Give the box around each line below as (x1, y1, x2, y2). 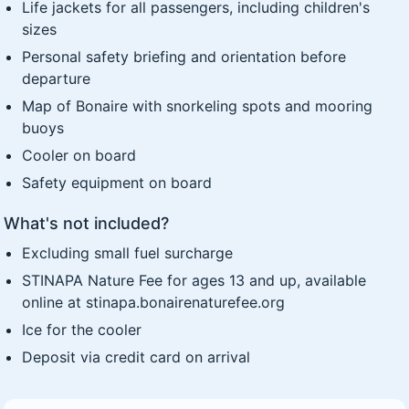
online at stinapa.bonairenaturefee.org (22, 293, 286, 312)
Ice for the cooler (22, 320, 142, 340)
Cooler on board (22, 146, 137, 165)
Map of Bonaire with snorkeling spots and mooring (22, 97, 373, 116)
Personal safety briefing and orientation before (22, 47, 347, 67)
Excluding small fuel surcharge (22, 244, 234, 263)
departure (22, 69, 91, 89)
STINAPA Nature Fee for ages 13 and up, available (22, 271, 367, 290)
